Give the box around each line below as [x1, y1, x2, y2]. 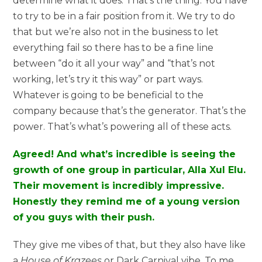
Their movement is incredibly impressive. [13, 180, 225, 191]
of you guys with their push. [13, 211, 155, 223]
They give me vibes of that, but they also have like [13, 239, 246, 250]
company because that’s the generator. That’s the [13, 105, 247, 116]
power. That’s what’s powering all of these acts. [13, 120, 232, 132]
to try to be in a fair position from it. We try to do [13, 10, 236, 22]
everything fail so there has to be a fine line [13, 42, 214, 53]
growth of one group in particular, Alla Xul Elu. [13, 164, 246, 175]
